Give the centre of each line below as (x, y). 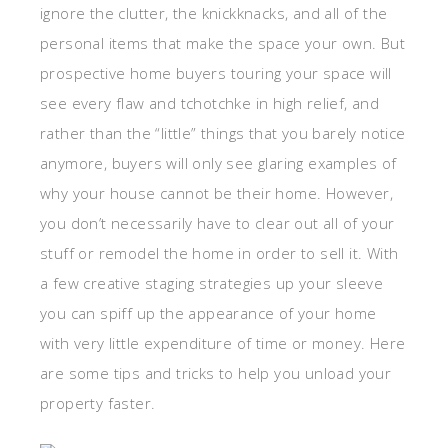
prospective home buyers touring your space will (216, 73)
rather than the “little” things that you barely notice (223, 133)
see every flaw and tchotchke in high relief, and (210, 103)
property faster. (98, 403)
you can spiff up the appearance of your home (208, 313)
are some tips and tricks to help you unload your (216, 373)
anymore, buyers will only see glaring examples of (218, 163)
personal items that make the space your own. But (223, 43)
